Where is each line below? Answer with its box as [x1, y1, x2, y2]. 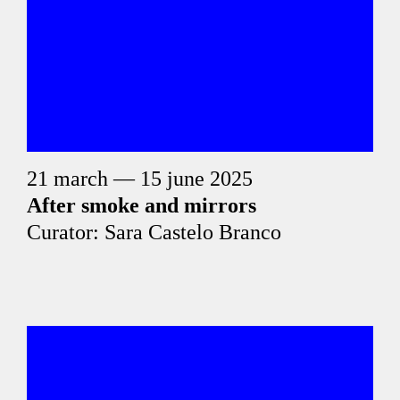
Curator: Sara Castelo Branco [27, 221, 281, 244]
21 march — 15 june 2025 [27, 167, 253, 190]
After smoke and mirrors [27, 194, 256, 217]
